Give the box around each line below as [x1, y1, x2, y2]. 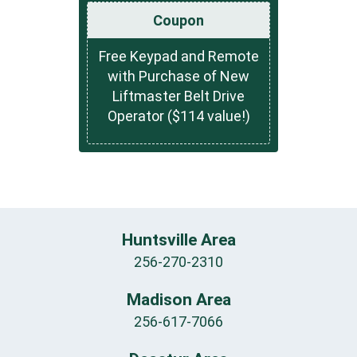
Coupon [153, 11, 204, 29]
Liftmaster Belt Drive [112, 87, 245, 104]
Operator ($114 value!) [107, 107, 250, 124]
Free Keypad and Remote [98, 47, 259, 65]
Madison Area [126, 290, 231, 310]
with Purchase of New [108, 67, 249, 84]
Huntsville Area [121, 230, 236, 250]
